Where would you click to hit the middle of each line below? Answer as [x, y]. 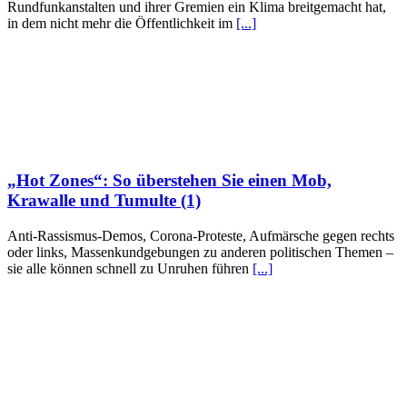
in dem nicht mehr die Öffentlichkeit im [122, 23]
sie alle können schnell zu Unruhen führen [130, 268]
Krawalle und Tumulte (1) [104, 201]
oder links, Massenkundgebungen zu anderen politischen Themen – [200, 252]
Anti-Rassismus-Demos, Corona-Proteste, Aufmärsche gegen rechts [201, 235]
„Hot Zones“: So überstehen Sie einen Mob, [169, 181]
